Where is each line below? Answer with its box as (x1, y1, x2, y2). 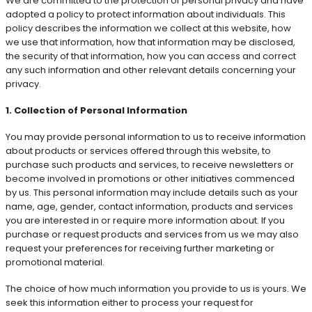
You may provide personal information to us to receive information (6, 130, 306, 143)
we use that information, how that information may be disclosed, (6, 35, 295, 49)
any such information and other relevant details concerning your (6, 63, 296, 77)
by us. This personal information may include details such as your (6, 185, 298, 199)
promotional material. (6, 255, 104, 269)
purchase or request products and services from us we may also (6, 227, 299, 241)
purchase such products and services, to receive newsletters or (6, 157, 294, 171)
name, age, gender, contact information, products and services (6, 199, 293, 213)
